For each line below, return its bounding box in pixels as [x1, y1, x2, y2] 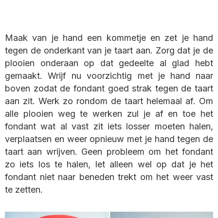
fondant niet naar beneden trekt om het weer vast [5, 172, 213, 182]
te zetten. [5, 184, 43, 195]
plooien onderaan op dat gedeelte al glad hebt [5, 58, 213, 69]
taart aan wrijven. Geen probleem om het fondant [5, 146, 213, 157]
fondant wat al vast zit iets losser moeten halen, [5, 121, 213, 132]
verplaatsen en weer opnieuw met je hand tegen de [5, 134, 213, 145]
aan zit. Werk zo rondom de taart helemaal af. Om [5, 96, 213, 107]
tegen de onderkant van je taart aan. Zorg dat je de [5, 45, 213, 56]
